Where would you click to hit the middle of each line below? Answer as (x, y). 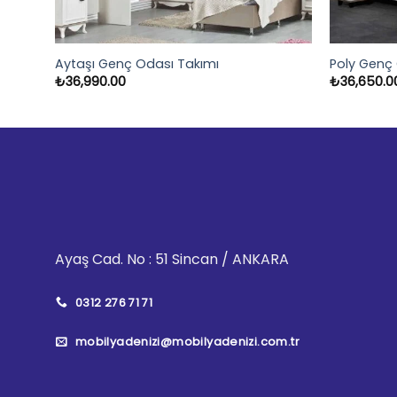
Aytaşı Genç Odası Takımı (136, 63)
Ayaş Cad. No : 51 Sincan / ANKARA (172, 259)
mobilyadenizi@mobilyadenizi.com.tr (187, 342)
